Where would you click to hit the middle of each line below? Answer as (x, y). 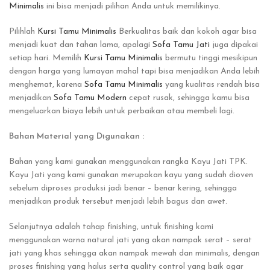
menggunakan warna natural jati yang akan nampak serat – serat (130, 240)
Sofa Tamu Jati (181, 45)
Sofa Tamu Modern (90, 98)
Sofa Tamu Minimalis (124, 85)
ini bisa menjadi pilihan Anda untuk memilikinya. (132, 7)
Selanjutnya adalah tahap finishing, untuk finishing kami (111, 227)
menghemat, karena (47, 85)
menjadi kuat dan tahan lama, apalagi (81, 45)
